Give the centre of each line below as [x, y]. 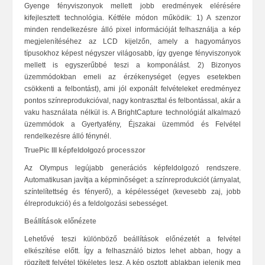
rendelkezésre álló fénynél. [68, 136]
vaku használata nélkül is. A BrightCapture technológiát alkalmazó [132, 112]
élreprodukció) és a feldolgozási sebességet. [96, 203]
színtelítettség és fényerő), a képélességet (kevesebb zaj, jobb [132, 192]
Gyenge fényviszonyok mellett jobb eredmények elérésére [132, 6]
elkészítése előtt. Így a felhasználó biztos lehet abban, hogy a [132, 251]
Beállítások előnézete [60, 221]
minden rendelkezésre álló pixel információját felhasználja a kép [132, 30]
